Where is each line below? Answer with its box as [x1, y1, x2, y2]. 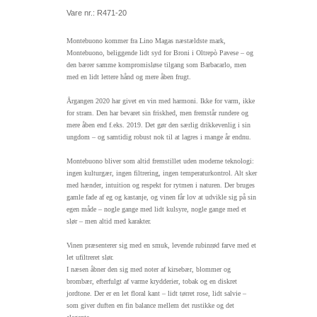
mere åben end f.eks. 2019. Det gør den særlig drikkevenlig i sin [67, 121, 250, 129]
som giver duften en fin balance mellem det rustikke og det [67, 301, 234, 310]
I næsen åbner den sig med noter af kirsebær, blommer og [67, 265, 231, 274]
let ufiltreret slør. [67, 253, 114, 262]
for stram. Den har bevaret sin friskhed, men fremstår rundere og [67, 109, 248, 117]
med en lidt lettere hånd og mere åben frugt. [67, 73, 191, 81]
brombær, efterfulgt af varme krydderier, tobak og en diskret [67, 277, 237, 286]
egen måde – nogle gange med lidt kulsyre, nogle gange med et [67, 205, 246, 214]
